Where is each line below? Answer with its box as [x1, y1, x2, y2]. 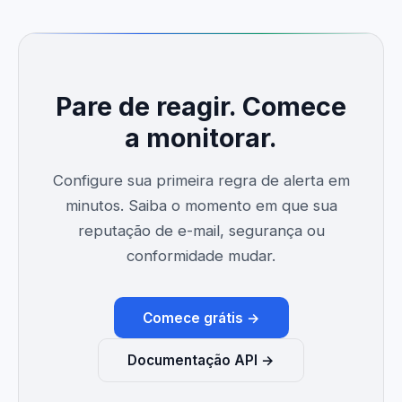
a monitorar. [125, 122, 277, 154]
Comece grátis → [142, 309, 260, 327]
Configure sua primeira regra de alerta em [52, 171, 350, 190]
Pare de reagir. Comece [56, 91, 346, 123]
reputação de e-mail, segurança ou [77, 222, 325, 240]
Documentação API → [127, 351, 275, 369]
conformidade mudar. [127, 247, 275, 266]
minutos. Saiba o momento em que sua [65, 197, 337, 215]
